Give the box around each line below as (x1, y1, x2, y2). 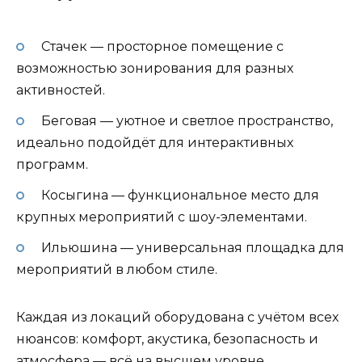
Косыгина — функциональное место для (40, 187, 319, 204)
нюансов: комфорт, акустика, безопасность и (16, 331, 318, 347)
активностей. (16, 82, 105, 98)
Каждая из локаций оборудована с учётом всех (16, 309, 339, 326)
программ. (16, 157, 88, 173)
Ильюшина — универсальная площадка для (40, 240, 344, 256)
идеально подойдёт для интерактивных (16, 135, 293, 151)
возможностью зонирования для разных (16, 60, 293, 76)
